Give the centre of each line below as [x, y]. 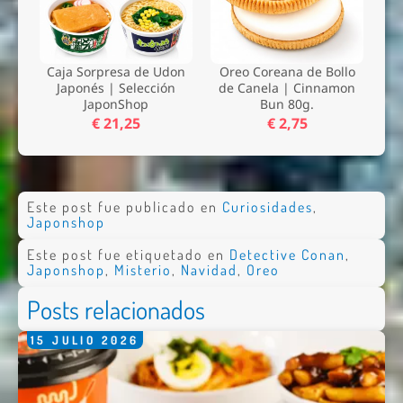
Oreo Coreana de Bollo [287, 71]
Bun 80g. [287, 103]
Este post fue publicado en [124, 207]
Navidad [209, 270]
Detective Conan [287, 255]
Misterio [143, 270]
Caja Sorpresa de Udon [116, 71]
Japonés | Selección [116, 87]
